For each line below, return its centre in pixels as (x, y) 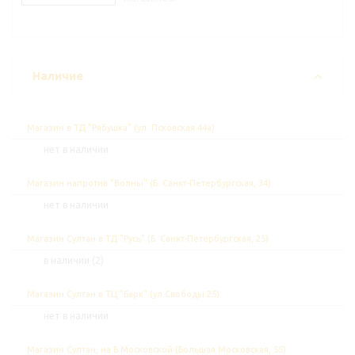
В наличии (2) (76, 261)
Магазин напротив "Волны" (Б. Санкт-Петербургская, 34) (149, 183)
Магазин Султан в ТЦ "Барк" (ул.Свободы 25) (123, 294)
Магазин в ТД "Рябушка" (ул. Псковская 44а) (121, 128)
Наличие (58, 76)
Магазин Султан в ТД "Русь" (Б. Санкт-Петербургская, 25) (148, 239)
